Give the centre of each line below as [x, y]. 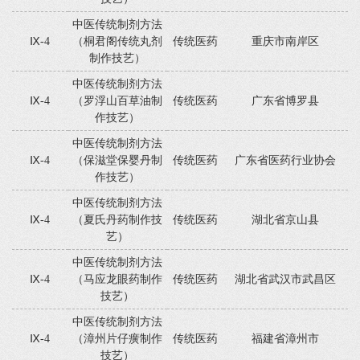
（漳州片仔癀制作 [118, 339]
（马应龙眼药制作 [118, 279]
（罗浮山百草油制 [118, 101]
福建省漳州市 [286, 339]
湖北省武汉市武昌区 [286, 279]
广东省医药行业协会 [286, 160]
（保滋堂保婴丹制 [118, 160]
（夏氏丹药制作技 [118, 220]
